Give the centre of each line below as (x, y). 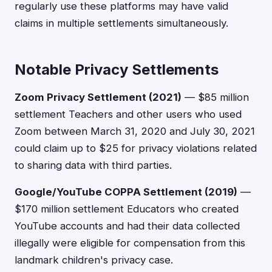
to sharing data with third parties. (93, 165)
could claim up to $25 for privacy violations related (136, 148)
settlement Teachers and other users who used (128, 114)
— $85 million (215, 97)
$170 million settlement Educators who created (127, 209)
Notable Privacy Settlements (117, 70)
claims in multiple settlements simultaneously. (121, 23)
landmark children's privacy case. (94, 260)
